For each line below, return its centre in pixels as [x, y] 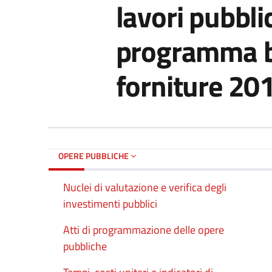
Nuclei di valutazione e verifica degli [145, 187]
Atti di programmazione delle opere [144, 229]
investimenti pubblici [110, 203]
